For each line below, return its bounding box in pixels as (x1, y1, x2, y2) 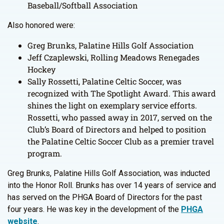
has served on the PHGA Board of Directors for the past (7, 192, 202, 202)
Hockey (27, 64, 55, 74)
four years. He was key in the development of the (7, 204, 181, 214)
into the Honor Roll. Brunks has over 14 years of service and (7, 180, 216, 190)
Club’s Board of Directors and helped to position (27, 124, 206, 134)
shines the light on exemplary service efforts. (27, 100, 197, 110)
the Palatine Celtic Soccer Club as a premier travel (27, 136, 214, 146)
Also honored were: (7, 20, 75, 30)
